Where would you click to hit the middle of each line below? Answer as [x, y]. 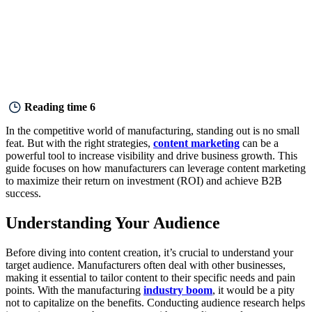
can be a [259, 143]
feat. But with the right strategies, [79, 143]
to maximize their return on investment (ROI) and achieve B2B [144, 181]
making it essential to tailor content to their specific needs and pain [150, 278]
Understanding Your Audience [113, 223]
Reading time [54, 107]
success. [23, 194]
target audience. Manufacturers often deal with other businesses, [146, 265]
